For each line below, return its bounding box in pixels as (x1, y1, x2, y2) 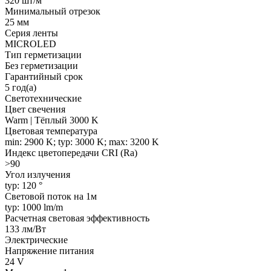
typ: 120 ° (5, 180, 42, 191)
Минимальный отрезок (5, 5, 100, 16)
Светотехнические (5, 93, 82, 103)
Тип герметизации (5, 49, 82, 60)
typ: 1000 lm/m (5, 201, 63, 212)
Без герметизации (5, 60, 78, 71)
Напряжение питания (5, 245, 94, 256)
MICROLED (5, 38, 56, 49)
